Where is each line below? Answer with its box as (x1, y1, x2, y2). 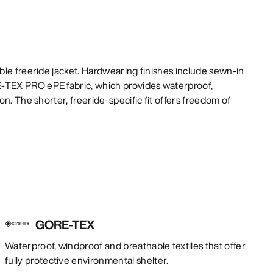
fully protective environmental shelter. (5, 252, 169, 268)
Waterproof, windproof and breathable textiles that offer (5, 238, 246, 253)
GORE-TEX (35, 215, 94, 233)
